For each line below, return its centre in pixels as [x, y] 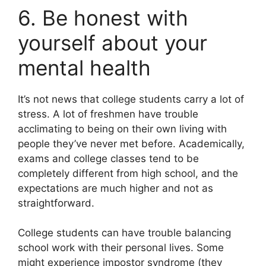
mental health [84, 67]
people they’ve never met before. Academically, [131, 143]
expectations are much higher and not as [115, 188]
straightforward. [56, 203]
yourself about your [113, 42]
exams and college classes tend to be [108, 158]
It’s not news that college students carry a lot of [131, 99]
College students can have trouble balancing [124, 233]
